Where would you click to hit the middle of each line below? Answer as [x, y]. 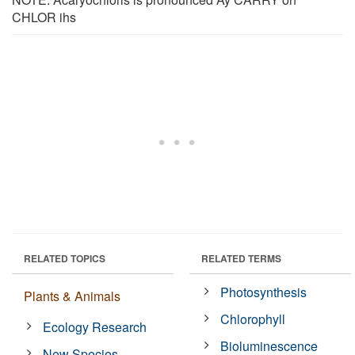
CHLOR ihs [44, 17]
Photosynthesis [264, 292]
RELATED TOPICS [65, 258]
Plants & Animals [72, 296]
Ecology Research [95, 326]
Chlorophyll [253, 319]
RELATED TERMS [241, 258]
